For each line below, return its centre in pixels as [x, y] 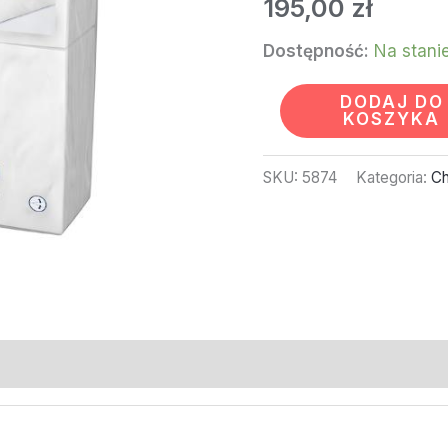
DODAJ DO [391, 101]
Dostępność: [315, 50]
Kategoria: [393, 177]
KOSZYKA [392, 118]
